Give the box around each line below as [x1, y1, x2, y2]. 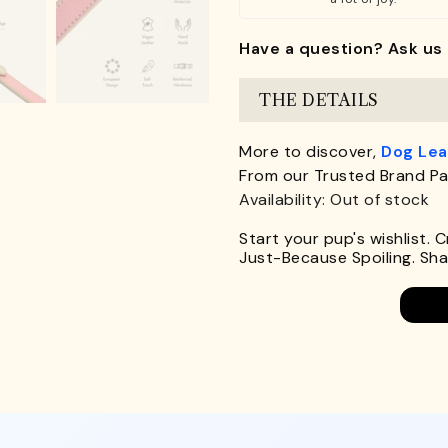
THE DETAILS [259, 89, 379, 110]
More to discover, [239, 141, 381, 162]
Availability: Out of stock [239, 189, 429, 210]
